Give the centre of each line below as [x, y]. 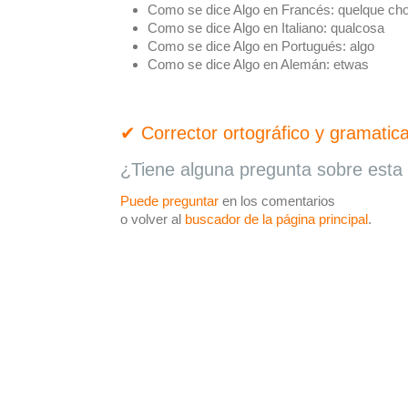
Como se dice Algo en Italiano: [237, 28]
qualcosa [356, 28]
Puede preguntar [169, 201]
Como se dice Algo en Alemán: [239, 64]
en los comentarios [277, 201]
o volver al [153, 219]
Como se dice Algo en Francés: [241, 10]
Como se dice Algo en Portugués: [247, 46]
